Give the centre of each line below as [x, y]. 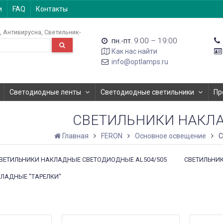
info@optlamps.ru [140, 62]
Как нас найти [135, 51]
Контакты [52, 9]
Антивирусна [22, 32]
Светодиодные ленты [45, 92]
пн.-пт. [122, 41]
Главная [76, 136]
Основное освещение [171, 136]
